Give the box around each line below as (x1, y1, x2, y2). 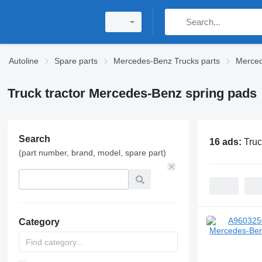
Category (18, 217, 60, 227)
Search (18, 134, 50, 144)
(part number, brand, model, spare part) (18, 148, 166, 157)
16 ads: (209, 136, 244, 147)
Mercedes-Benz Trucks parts (113, 56, 220, 65)
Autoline (9, 56, 39, 65)
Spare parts (54, 56, 98, 65)
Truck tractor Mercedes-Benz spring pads (7, 86, 257, 101)
